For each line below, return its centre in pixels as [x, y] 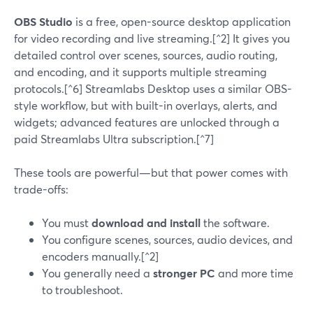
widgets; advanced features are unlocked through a [147, 122]
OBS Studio [43, 21]
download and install [146, 223]
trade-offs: [41, 189]
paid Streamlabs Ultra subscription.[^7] [114, 139]
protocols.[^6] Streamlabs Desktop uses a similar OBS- [153, 88]
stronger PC [184, 273]
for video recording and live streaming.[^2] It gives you [152, 38]
